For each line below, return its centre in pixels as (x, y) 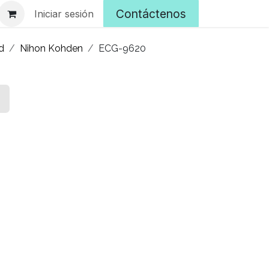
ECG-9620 (122, 49)
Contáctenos (151, 14)
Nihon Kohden (51, 49)
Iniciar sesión (64, 14)
